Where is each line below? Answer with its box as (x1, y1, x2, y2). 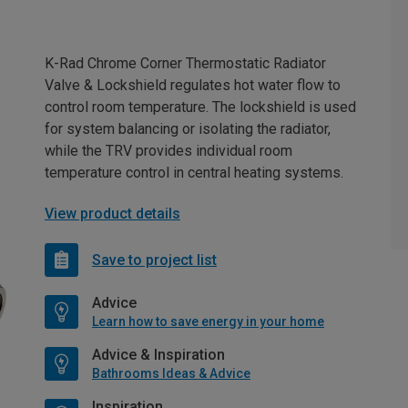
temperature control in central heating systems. (45, 164, 343, 182)
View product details (45, 205, 180, 223)
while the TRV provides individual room (45, 142, 292, 160)
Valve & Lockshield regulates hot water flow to (45, 76, 341, 95)
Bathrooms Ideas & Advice (92, 366, 250, 382)
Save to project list (92, 250, 217, 269)
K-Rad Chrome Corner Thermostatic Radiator (45, 55, 326, 73)
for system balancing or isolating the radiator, (45, 120, 331, 138)
